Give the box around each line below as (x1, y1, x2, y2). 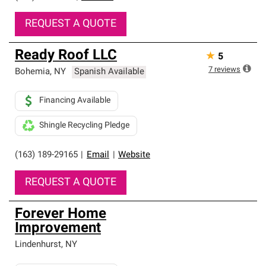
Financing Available (39, 96, 110, 105)
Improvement (15, 221, 101, 236)
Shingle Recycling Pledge (39, 121, 129, 130)
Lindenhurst (15, 240, 61, 249)
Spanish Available (74, 68, 144, 77)
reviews (214, 66, 240, 74)
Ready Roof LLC (15, 49, 117, 63)
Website (118, 151, 150, 160)
